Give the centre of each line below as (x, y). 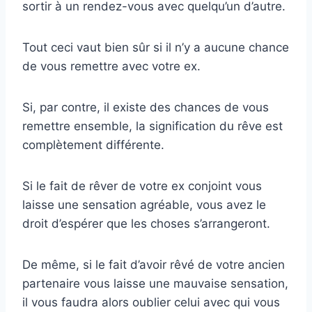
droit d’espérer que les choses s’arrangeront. (146, 224)
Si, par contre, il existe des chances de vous (146, 108)
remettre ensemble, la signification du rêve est (153, 126)
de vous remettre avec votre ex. (111, 67)
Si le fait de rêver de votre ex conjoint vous (142, 186)
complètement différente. (93, 145)
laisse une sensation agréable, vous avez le (144, 205)
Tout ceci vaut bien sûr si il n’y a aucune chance (156, 48)
